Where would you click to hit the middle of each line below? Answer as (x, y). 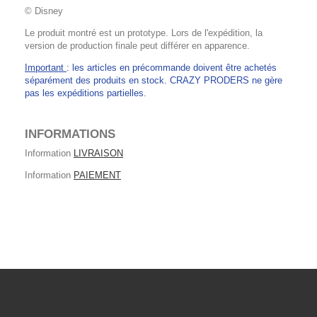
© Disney (44, 11)
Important (46, 67)
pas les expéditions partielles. (86, 93)
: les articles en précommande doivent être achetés (172, 67)
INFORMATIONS (70, 134)
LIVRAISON (98, 153)
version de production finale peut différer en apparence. (137, 45)
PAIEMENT (97, 175)
